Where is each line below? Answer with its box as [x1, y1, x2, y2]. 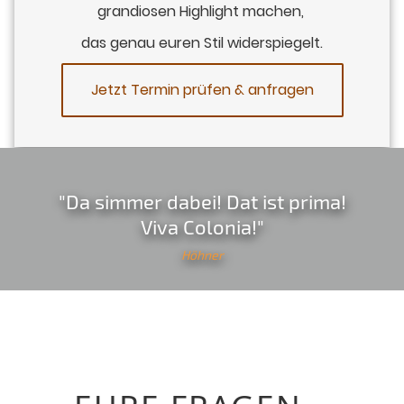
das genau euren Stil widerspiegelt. [90, 29, 314, 49]
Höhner [180, 247, 224, 263]
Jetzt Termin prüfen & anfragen [98, 72, 306, 92]
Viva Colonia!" [140, 215, 264, 239]
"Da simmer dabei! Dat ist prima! [58, 189, 346, 214]
